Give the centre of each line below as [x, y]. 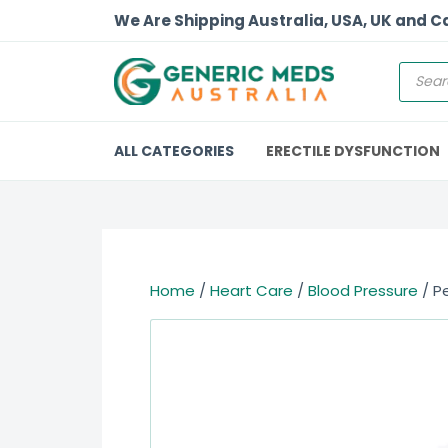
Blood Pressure [363, 290]
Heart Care [251, 290]
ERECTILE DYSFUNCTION [353, 151]
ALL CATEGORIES [174, 151]
